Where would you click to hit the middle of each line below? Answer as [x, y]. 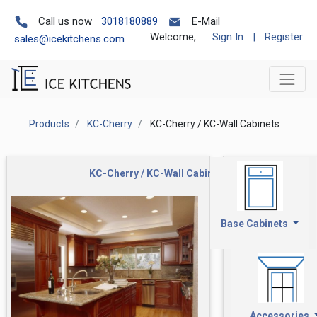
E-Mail [206, 21]
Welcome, [173, 37]
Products [49, 123]
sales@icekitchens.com [69, 39]
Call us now [65, 21]
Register [284, 37]
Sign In [228, 37]
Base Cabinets [255, 223]
